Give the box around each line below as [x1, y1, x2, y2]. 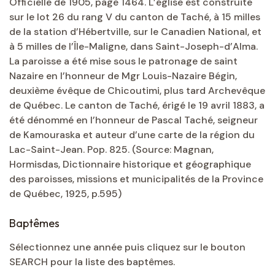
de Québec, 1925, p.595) [9, 187, 122, 201]
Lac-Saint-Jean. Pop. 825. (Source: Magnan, [9, 143, 214, 157]
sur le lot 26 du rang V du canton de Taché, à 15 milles [9, 10, 260, 24]
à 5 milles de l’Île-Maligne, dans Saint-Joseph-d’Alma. [9, 40, 258, 53]
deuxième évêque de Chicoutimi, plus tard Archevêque [9, 84, 265, 98]
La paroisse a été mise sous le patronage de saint [9, 55, 238, 68]
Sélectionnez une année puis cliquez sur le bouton [9, 241, 246, 254]
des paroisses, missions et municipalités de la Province [9, 172, 263, 186]
